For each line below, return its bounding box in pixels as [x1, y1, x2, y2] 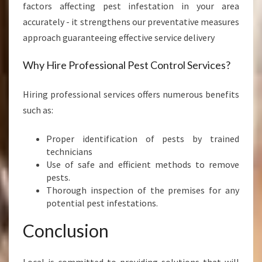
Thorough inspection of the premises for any [46, 184, 239, 196]
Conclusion [23, 220, 109, 241]
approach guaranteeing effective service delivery [23, 32, 215, 43]
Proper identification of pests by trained [46, 133, 239, 144]
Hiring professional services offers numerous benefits [23, 88, 239, 100]
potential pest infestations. [46, 197, 158, 209]
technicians [46, 146, 92, 157]
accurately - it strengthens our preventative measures [23, 16, 239, 27]
